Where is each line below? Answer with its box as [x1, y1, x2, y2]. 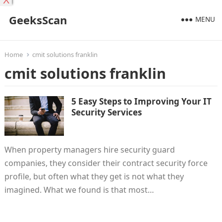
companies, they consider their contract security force [4, 158, 208, 168]
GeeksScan [8, 12, 67, 27]
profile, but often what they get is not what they [4, 171, 184, 182]
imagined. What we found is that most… [4, 184, 154, 195]
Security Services [71, 107, 142, 118]
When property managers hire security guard [4, 144, 175, 155]
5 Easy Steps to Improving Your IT [71, 96, 212, 107]
